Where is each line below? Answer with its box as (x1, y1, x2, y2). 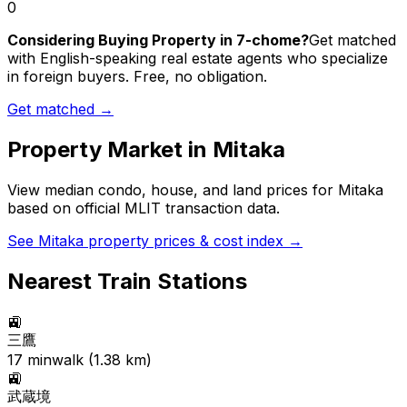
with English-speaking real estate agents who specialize (7, 49, 388, 68)
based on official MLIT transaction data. (7, 199, 280, 218)
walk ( (52, 351, 94, 370)
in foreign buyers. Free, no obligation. (7, 67, 267, 86)
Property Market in (7, 136, 213, 164)
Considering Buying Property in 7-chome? (7, 31, 309, 50)
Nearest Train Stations (7, 268, 247, 295)
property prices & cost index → (84, 232, 303, 251)
